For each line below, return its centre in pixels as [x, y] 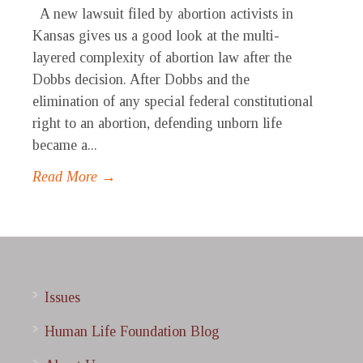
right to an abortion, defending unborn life [157, 124]
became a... [65, 145]
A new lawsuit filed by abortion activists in [163, 14]
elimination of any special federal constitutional [173, 102]
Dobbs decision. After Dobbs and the [141, 80]
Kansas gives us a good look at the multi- [156, 36]
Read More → [74, 177]
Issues [62, 298]
